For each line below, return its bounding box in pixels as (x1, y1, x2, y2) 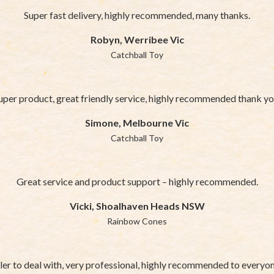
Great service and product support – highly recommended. (16, 175, 258, 187)
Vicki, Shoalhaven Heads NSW (69, 199, 205, 212)
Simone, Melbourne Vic (85, 116, 189, 128)
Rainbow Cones (107, 215, 167, 226)
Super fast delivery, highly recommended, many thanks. (24, 9, 250, 21)
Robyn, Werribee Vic (90, 33, 184, 45)
